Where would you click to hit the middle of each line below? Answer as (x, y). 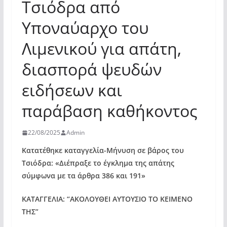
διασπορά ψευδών (91, 69)
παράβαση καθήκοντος (109, 111)
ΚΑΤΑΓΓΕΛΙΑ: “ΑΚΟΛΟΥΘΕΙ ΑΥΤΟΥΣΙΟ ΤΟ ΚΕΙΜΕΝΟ (107, 199)
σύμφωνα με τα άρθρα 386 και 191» (83, 176)
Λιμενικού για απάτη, (101, 48)
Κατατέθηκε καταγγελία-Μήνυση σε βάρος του (103, 150)
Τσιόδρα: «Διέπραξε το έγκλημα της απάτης (98, 163)
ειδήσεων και (72, 90)
